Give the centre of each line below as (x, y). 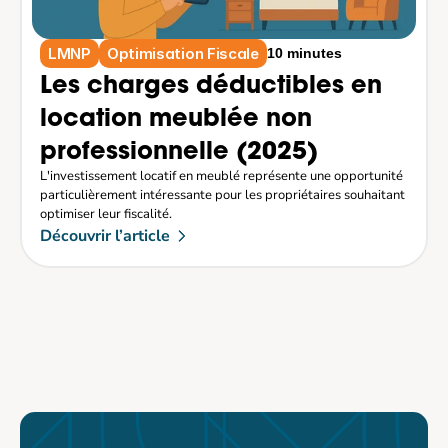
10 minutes (304, 53)
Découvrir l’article (105, 236)
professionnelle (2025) (179, 150)
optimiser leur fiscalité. (106, 214)
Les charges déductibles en (211, 84)
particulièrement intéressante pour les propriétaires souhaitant (222, 195)
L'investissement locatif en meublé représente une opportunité (221, 176)
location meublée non (176, 117)
